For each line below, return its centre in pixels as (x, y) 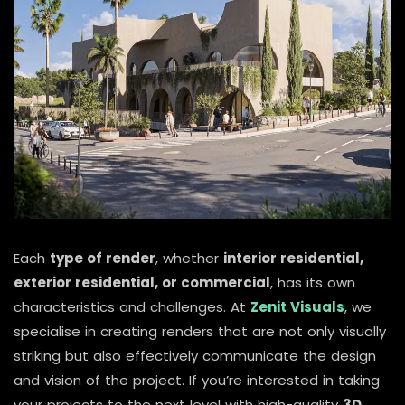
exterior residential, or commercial (142, 282)
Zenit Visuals (297, 306)
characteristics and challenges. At (132, 306)
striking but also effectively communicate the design (195, 355)
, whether (189, 258)
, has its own (313, 282)
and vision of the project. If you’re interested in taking (197, 380)
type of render (103, 258)
